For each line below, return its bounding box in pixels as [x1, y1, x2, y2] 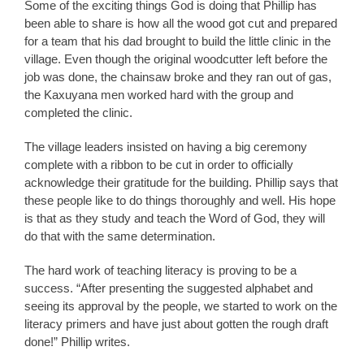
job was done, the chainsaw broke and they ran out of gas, [24, 69, 331, 84]
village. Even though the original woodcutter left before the [24, 51, 327, 66]
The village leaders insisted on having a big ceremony [24, 139, 307, 154]
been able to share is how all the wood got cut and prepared [24, 15, 337, 30]
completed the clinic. [24, 105, 132, 119]
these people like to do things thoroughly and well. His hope [24, 193, 336, 207]
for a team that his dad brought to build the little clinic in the [24, 33, 331, 48]
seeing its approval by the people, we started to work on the [24, 298, 337, 313]
